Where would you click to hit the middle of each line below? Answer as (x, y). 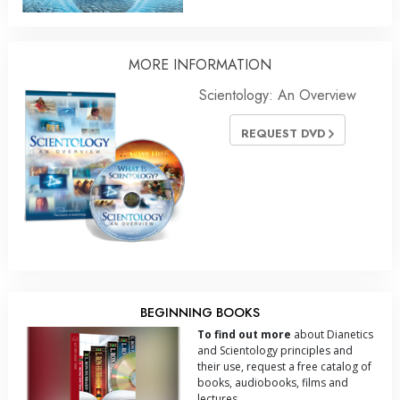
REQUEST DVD (285, 134)
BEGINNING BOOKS (200, 313)
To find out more (244, 335)
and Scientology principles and (275, 351)
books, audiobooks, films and (273, 383)
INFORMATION (220, 64)
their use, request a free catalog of (284, 367)
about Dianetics (332, 335)
